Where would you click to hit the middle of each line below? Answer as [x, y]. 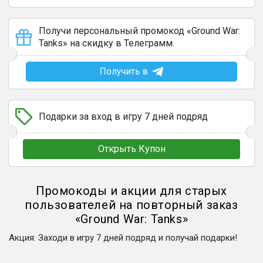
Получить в [124, 71]
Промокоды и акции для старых [131, 191]
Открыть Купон [131, 149]
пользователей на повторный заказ [131, 205]
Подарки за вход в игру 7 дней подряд [123, 117]
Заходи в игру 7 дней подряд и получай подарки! [138, 238]
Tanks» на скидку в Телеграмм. [107, 43]
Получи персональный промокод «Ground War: [139, 31]
